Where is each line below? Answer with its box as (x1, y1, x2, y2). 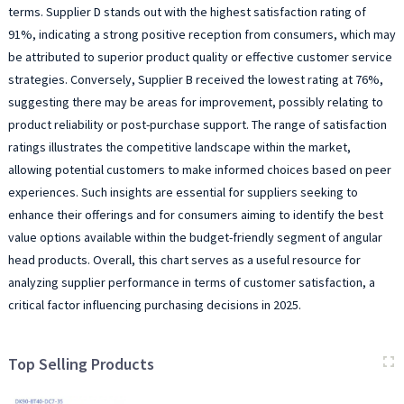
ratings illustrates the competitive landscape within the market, (7, 139, 351, 156)
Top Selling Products (7, 353, 154, 375)
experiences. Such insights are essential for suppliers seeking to (7, 184, 358, 201)
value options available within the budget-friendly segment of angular (7, 229, 382, 246)
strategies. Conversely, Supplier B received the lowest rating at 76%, (7, 71, 383, 88)
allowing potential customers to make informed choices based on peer (7, 161, 391, 179)
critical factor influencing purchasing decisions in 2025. (7, 297, 301, 314)
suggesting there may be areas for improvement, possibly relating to (7, 94, 383, 111)
